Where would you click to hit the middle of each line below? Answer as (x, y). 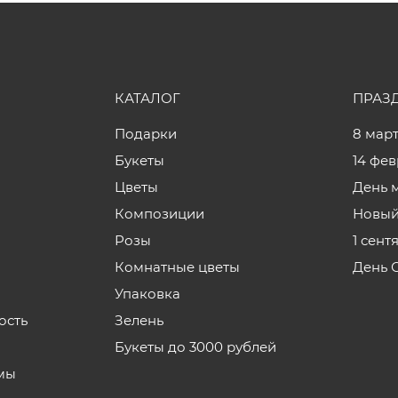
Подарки (145, 134)
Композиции (159, 214)
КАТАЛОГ (147, 98)
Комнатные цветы (177, 267)
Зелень (139, 320)
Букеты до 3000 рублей (195, 347)
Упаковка (147, 294)
